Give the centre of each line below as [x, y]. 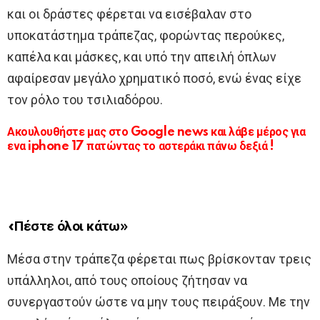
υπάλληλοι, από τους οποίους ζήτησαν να [127, 280]
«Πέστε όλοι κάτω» [67, 226]
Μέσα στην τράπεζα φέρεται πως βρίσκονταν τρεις [159, 259]
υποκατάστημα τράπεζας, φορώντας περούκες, [146, 35]
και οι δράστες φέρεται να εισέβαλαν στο [129, 14]
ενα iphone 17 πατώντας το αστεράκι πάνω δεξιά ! [141, 146]
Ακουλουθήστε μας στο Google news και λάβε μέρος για [156, 132]
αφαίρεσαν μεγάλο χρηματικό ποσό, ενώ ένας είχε [154, 78]
